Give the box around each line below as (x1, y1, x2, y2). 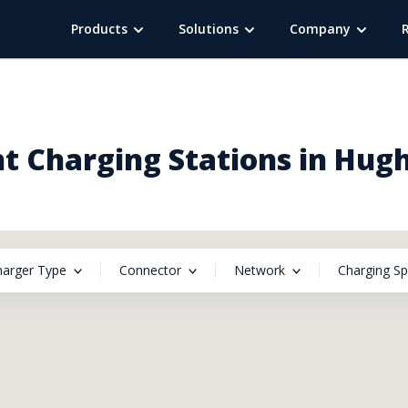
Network (234, 261, 285, 279)
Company (290, 20, 351, 37)
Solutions (178, 20, 239, 37)
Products (71, 20, 127, 37)
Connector (119, 261, 181, 279)
